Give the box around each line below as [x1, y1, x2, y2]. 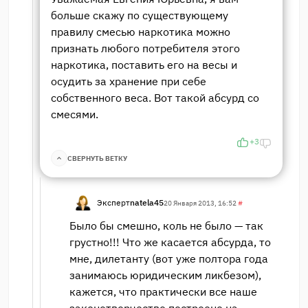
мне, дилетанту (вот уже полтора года [69, 252, 268, 266]
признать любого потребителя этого [51, 41, 240, 56]
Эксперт [97, 197, 130, 208]
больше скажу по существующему [51, 8, 228, 23]
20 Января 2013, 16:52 [164, 198, 238, 208]
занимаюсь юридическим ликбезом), [69, 268, 261, 283]
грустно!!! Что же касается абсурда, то [69, 235, 271, 250]
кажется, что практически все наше [69, 285, 257, 299]
